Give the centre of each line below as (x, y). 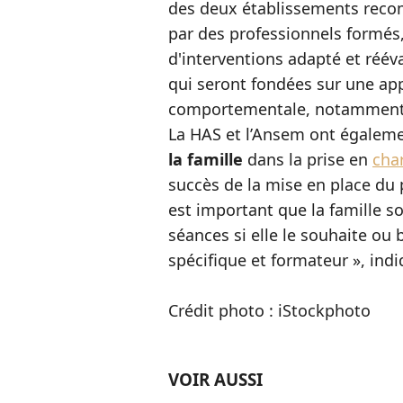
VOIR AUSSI (215, 380)
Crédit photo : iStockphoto (269, 310)
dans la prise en (308, 159)
